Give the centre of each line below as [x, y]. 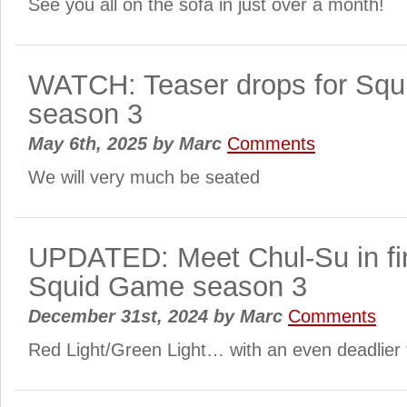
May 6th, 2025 [90, 144]
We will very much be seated [144, 177]
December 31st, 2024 [121, 316]
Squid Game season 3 [168, 287]
